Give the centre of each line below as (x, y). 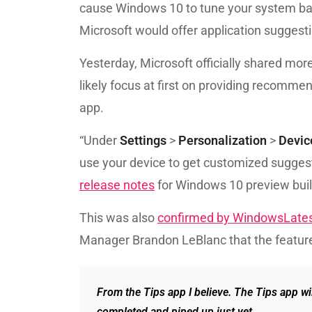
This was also (118, 218)
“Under (100, 140)
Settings (145, 140)
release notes (117, 185)
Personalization (224, 140)
